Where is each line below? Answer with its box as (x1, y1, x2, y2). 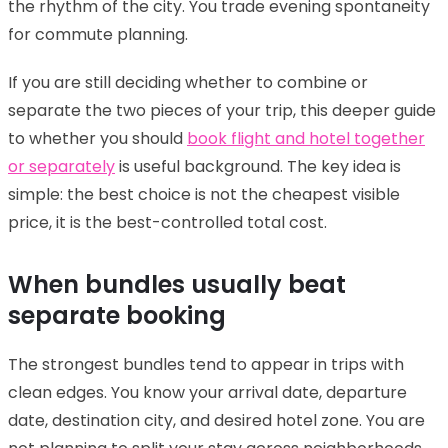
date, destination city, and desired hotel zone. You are (8, 408, 425, 432)
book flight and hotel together (187, 126, 425, 150)
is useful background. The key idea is (115, 154, 401, 178)
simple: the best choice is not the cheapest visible (8, 182, 400, 206)
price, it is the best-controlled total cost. (8, 210, 327, 234)
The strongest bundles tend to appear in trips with (8, 352, 404, 376)
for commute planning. (8, 22, 188, 46)
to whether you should (8, 126, 187, 150)
